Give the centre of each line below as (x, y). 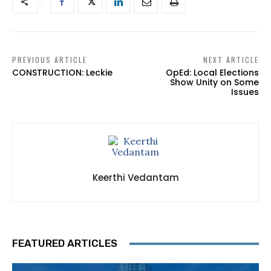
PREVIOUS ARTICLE (50, 60)
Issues (245, 92)
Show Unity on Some (214, 83)
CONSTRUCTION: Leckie (62, 73)
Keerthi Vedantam (135, 178)
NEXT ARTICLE (231, 60)
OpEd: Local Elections (212, 73)
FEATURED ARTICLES (65, 243)
